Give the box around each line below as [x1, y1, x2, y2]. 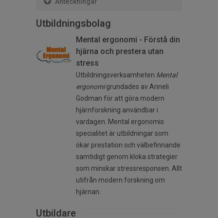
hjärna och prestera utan [76, 47, 163, 56]
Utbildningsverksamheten [76, 71, 156, 79]
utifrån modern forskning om [76, 176, 165, 184]
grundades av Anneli [106, 83, 169, 91]
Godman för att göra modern [76, 94, 164, 103]
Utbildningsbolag [36, 18, 111, 30]
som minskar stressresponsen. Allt [76, 164, 182, 173]
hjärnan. [76, 188, 101, 196]
